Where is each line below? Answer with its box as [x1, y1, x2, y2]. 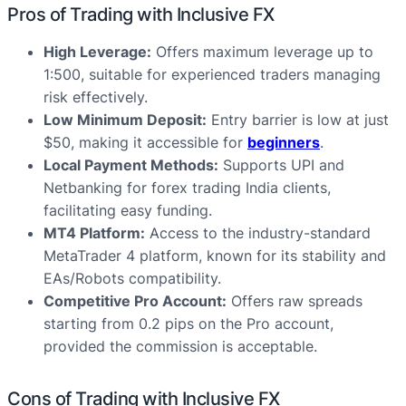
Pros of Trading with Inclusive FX [7, 4, 275, 26]
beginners [247, 133, 320, 152]
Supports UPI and [218, 156, 344, 175]
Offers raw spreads [227, 292, 362, 311]
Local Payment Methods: [43, 156, 218, 175]
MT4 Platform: [43, 224, 145, 243]
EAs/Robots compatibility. [43, 269, 221, 288]
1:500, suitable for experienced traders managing [43, 65, 381, 84]
